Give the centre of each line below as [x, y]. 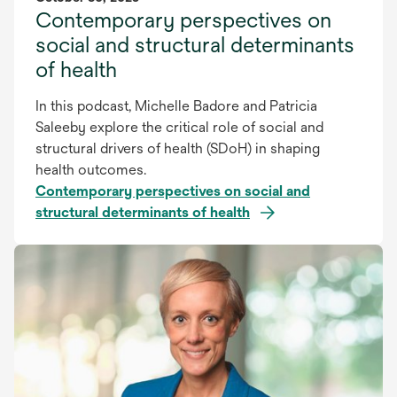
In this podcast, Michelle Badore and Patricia [176, 105]
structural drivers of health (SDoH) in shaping [178, 148]
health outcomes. [91, 169]
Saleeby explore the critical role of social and [179, 127]
